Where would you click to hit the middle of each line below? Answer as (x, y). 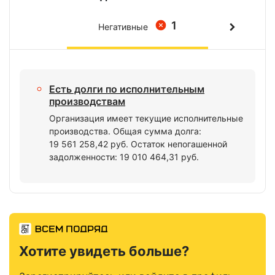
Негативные (123, 27)
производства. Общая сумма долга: (125, 131)
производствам (87, 101)
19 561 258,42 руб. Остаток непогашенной (138, 144)
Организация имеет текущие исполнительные (146, 118)
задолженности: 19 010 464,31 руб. (124, 157)
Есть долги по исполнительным (127, 89)
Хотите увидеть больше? (104, 251)
